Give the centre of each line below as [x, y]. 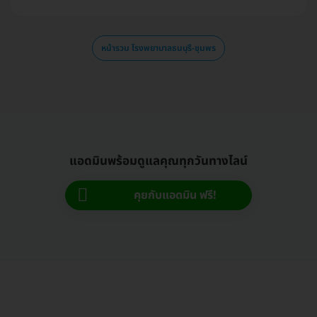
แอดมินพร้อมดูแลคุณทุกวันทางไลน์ [158, 161]
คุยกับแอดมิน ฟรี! [175, 195]
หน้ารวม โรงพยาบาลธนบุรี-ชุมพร [158, 48]
